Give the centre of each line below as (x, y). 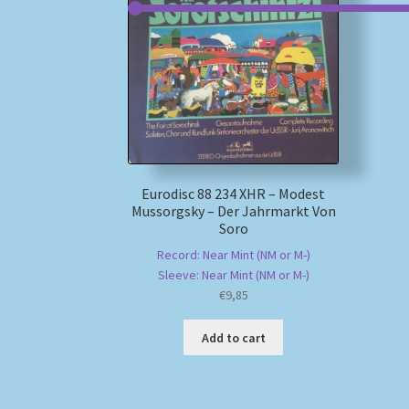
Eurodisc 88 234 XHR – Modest (234, 193)
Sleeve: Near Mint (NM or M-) (233, 275)
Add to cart (233, 337)
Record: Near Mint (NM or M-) (233, 255)
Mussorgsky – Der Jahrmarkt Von (233, 210)
